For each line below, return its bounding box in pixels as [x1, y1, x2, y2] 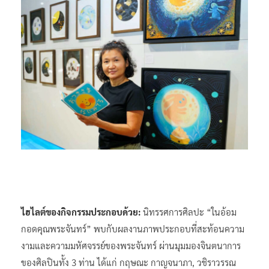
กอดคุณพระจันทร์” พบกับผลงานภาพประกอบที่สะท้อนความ [21, 222, 244, 234]
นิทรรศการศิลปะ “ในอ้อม [143, 205, 237, 217]
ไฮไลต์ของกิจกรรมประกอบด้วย [21, 205, 138, 217]
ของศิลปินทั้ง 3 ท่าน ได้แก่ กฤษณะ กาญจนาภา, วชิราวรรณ [21, 256, 236, 268]
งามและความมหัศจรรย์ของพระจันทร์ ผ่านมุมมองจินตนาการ [21, 239, 241, 251]
